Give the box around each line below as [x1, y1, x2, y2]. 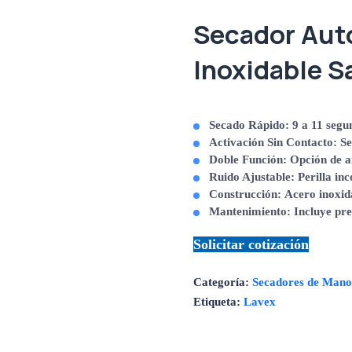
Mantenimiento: [209, 204, 291, 218]
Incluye [291, 204, 335, 218]
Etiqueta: [193, 295, 244, 308]
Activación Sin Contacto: [209, 135, 338, 148]
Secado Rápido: [209, 118, 290, 131]
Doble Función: [209, 152, 288, 166]
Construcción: [209, 187, 282, 200]
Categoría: [193, 275, 253, 288]
